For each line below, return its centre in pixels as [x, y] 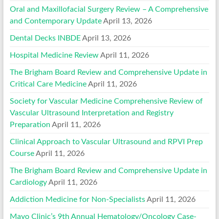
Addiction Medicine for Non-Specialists [77, 199]
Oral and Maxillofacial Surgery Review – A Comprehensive [109, 9]
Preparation [30, 124]
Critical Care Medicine [48, 84]
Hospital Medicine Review [54, 55]
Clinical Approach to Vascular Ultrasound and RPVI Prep [106, 142]
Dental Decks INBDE [45, 38]
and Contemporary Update [55, 21]
